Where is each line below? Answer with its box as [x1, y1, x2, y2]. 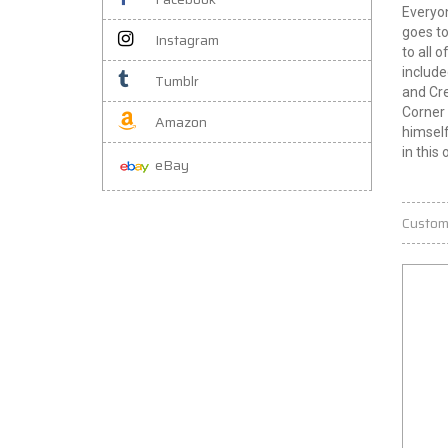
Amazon [155, 111, 207, 133]
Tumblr [155, 70, 199, 92]
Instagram [155, 29, 219, 51]
